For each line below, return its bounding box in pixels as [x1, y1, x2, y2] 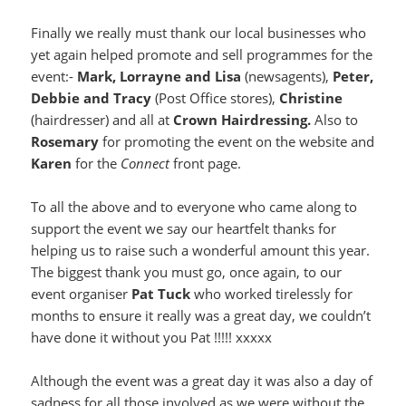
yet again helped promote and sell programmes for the [31, 45, 373, 64]
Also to [311, 111, 359, 130]
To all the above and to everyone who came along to [31, 198, 358, 217]
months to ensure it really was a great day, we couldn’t [31, 306, 372, 325]
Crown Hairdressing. [173, 111, 312, 130]
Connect [121, 154, 170, 173]
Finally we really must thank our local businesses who [31, 24, 367, 43]
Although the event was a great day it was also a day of [31, 372, 373, 391]
